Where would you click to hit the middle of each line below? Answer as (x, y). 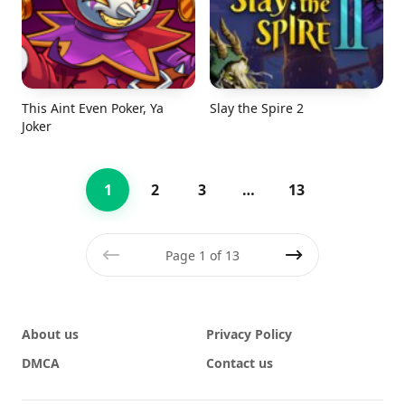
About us (50, 334)
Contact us (240, 363)
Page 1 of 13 (202, 255)
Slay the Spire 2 (257, 108)
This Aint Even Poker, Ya (93, 108)
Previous (136, 275)
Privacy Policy (249, 334)
